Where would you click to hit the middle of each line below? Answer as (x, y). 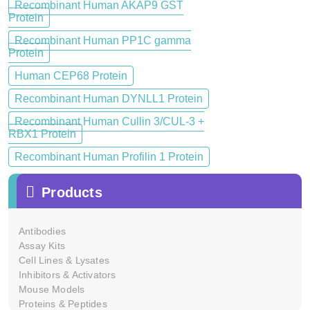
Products (72, 192)
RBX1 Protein (42, 134)
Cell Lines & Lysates (64, 260)
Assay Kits (42, 245)
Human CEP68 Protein (71, 75)
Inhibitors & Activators (67, 274)
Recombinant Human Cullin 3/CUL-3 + (109, 121)
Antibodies (42, 231)
